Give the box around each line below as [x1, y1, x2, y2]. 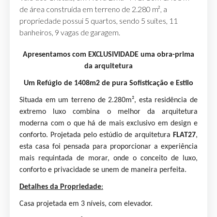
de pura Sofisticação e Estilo [100, 79, 193, 87]
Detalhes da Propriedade [19, 183, 101, 191]
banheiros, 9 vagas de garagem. [19, 28, 120, 37]
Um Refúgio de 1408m [24, 79, 96, 87]
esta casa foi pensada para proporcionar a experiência [19, 143, 198, 151]
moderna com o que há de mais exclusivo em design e [19, 120, 198, 127]
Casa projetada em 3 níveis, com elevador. [19, 200, 153, 208]
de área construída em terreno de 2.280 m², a [19, 4, 167, 14]
